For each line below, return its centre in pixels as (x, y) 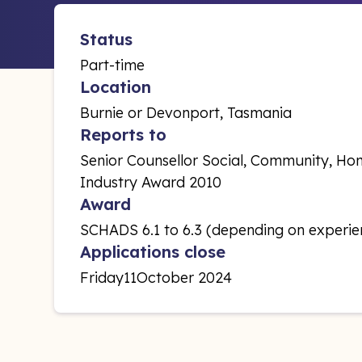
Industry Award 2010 (151, 182)
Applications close (153, 252)
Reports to (124, 135)
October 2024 (185, 278)
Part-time (113, 65)
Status (107, 39)
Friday (102, 278)
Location (116, 87)
